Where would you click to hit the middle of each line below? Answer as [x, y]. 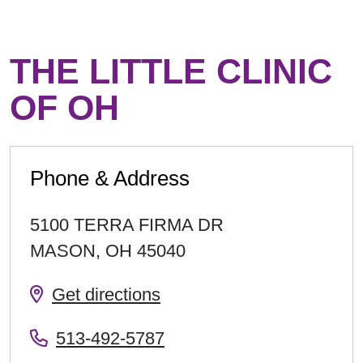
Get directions [106, 295]
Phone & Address [110, 178]
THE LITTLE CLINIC [171, 71]
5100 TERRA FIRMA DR [127, 225]
